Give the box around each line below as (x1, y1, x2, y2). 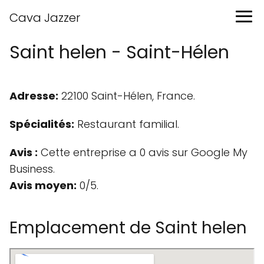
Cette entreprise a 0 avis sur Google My (38, 145, 247, 160)
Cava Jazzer (9, 9, 80, 26)
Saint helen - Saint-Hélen (9, 40, 229, 65)
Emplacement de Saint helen (9, 216, 247, 239)
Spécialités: (9, 117, 74, 131)
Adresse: (9, 88, 58, 103)
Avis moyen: (9, 178, 77, 193)
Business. (9, 161, 55, 176)
